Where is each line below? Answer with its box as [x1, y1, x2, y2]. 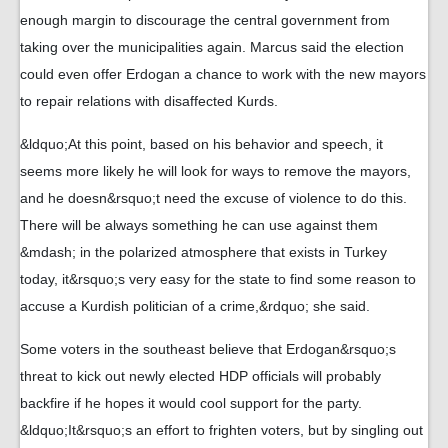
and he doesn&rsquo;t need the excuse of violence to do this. [20, 190, 407, 206]
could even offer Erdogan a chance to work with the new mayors [20, 66, 426, 82]
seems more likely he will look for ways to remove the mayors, [20, 163, 411, 179]
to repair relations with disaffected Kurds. [20, 93, 278, 109]
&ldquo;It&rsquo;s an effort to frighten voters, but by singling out [20, 422, 423, 438]
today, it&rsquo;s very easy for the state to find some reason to [20, 271, 416, 287]
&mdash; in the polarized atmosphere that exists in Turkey [20, 244, 387, 260]
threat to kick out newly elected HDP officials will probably [20, 368, 381, 384]
